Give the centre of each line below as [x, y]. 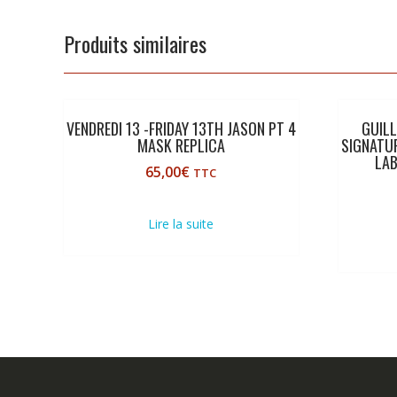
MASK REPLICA [181, 145]
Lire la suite [181, 223]
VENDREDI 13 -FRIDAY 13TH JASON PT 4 [181, 128]
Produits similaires [135, 43]
